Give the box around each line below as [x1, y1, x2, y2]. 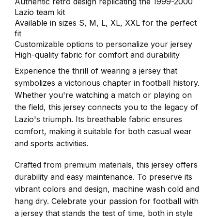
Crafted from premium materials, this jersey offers [15, 159, 198, 170]
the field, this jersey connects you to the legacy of [15, 102, 198, 112]
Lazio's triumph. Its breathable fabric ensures [15, 114, 182, 124]
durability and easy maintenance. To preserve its [15, 171, 192, 182]
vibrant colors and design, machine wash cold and [15, 184, 199, 194]
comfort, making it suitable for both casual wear [15, 126, 192, 137]
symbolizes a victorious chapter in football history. [15, 78, 200, 88]
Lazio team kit [15, 7, 65, 17]
